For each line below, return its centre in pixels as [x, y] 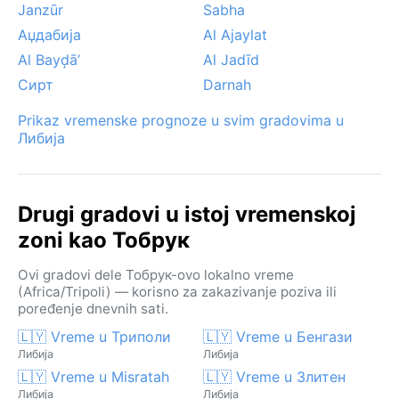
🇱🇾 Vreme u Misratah [94, 376]
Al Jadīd [231, 59]
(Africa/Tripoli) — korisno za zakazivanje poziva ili [177, 291]
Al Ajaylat [235, 34]
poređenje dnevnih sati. [93, 308]
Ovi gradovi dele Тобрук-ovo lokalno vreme [156, 274]
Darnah [227, 84]
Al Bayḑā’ [49, 59]
